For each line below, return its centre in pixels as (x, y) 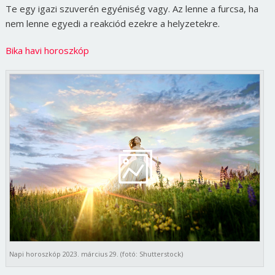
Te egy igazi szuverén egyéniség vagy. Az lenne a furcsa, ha (132, 9)
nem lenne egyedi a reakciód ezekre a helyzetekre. (112, 24)
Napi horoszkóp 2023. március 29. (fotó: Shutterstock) (96, 254)
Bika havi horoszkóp (47, 51)
